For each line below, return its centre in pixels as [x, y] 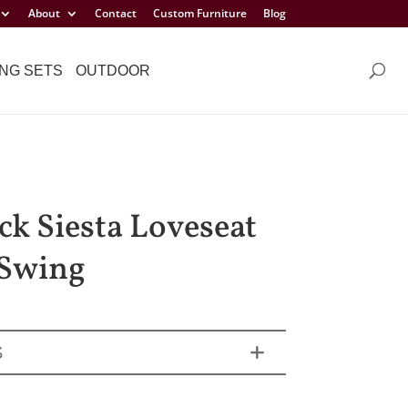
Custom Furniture [199, 13]
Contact [115, 13]
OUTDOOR [113, 70]
